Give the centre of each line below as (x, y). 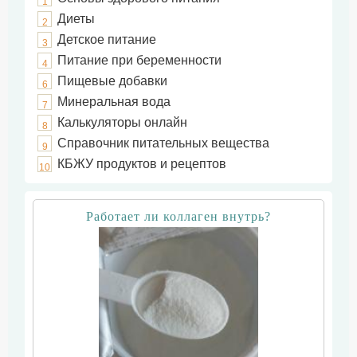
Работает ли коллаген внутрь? (178, 216)
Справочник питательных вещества (164, 143)
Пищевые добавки (113, 81)
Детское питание (107, 39)
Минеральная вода (114, 102)
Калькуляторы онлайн (123, 122)
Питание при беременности (140, 60)
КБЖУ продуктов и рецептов (142, 164)
